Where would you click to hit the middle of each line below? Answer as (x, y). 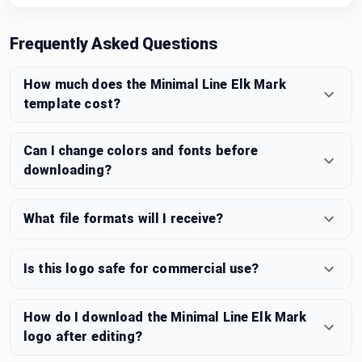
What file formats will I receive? (123, 218)
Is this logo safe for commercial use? (141, 268)
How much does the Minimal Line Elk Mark (155, 84)
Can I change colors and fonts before (141, 150)
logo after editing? (83, 336)
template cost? (72, 103)
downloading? (67, 170)
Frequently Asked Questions (114, 43)
